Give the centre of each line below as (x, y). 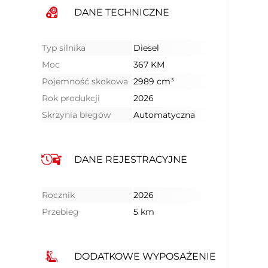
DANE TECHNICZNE (122, 12)
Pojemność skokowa (85, 81)
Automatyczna (164, 115)
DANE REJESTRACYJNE (131, 159)
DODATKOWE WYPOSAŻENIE (145, 256)
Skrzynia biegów (76, 115)
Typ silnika (64, 48)
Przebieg (60, 212)
